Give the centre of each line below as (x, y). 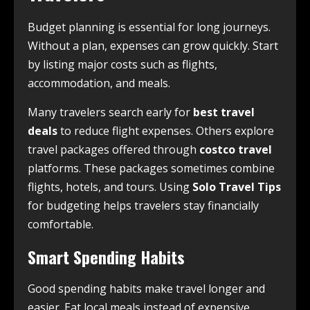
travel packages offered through (113, 150)
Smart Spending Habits (106, 257)
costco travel (236, 150)
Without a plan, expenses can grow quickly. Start (153, 46)
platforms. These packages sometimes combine (151, 168)
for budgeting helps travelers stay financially (143, 206)
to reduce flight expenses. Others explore (166, 131)
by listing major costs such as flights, (122, 65)
